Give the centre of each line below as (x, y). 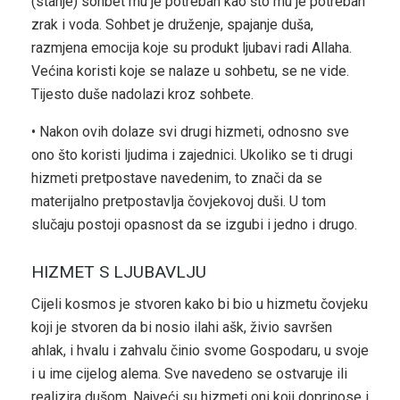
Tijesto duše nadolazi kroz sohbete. (142, 95)
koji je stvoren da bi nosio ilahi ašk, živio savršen (182, 328)
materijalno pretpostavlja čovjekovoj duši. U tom (179, 202)
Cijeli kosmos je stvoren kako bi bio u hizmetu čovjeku (200, 304)
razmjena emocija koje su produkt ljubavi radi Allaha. (192, 48)
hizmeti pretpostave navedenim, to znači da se (177, 179)
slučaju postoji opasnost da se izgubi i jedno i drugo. (194, 225)
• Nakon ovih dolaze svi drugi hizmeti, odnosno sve (190, 132)
